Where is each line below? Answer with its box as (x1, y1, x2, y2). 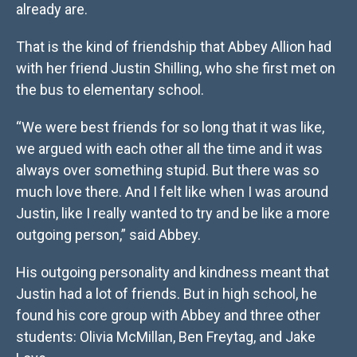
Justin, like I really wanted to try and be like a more (16, 205, 330, 222)
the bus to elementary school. (16, 81, 204, 99)
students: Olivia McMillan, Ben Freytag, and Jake (16, 328, 316, 346)
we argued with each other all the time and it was (16, 140, 323, 158)
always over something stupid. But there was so (16, 162, 319, 179)
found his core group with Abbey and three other (16, 307, 320, 324)
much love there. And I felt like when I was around (16, 183, 328, 201)
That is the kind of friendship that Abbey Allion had (16, 38, 331, 56)
